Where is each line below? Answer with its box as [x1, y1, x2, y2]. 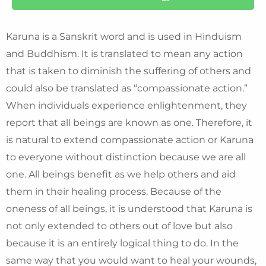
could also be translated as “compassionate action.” [6, 83, 248, 94]
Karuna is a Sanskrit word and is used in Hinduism [6, 31, 242, 43]
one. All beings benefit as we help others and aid [6, 169, 236, 180]
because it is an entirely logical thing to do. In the [6, 237, 239, 249]
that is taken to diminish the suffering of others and [6, 65, 251, 77]
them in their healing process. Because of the [6, 186, 221, 198]
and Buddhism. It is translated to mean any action [6, 48, 243, 60]
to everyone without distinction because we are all [6, 151, 246, 163]
